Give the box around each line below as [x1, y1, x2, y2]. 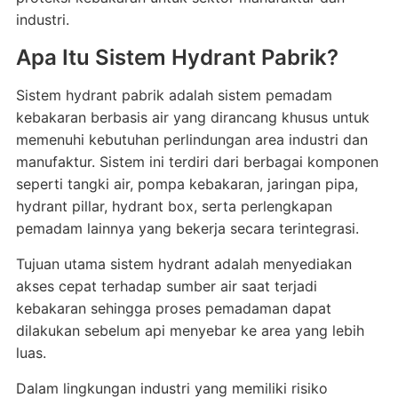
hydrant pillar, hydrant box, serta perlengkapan [15, 197, 332, 215]
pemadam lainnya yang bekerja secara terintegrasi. [15, 219, 359, 237]
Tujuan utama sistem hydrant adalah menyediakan [15, 255, 352, 273]
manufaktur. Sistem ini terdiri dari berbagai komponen [15, 153, 378, 171]
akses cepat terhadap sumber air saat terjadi [15, 277, 317, 295]
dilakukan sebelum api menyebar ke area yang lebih [15, 322, 364, 339]
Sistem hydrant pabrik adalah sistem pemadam [15, 86, 332, 104]
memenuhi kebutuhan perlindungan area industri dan [15, 131, 368, 148]
